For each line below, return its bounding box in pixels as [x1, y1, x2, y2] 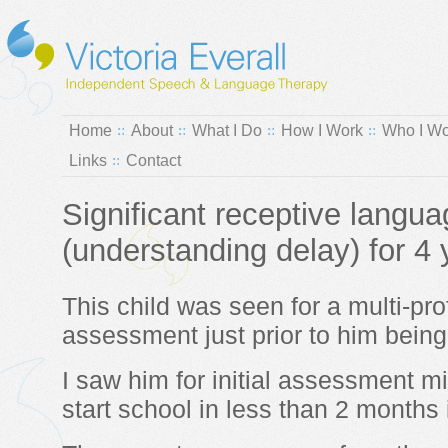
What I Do [192, 122, 262, 139]
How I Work [281, 122, 363, 139]
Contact [126, 152, 181, 169]
